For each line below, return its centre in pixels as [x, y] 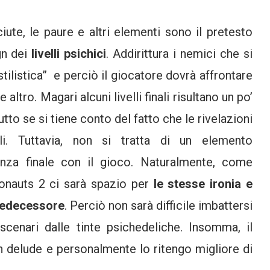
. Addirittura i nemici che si [179, 53]
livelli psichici [69, 53]
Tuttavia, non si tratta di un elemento [135, 140]
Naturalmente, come [196, 162]
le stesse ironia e [203, 184]
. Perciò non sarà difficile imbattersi [159, 205]
